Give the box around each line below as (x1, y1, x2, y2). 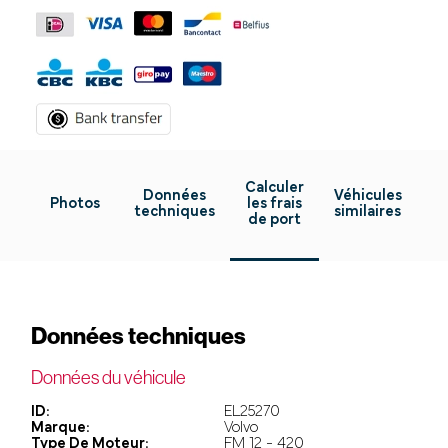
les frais (246, 195, 302, 212)
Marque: (31, 419, 91, 436)
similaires (334, 203, 402, 220)
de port (247, 211, 301, 228)
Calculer (244, 179, 304, 196)
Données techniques (31, 320, 247, 350)
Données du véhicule (31, 364, 187, 389)
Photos (50, 195, 100, 212)
